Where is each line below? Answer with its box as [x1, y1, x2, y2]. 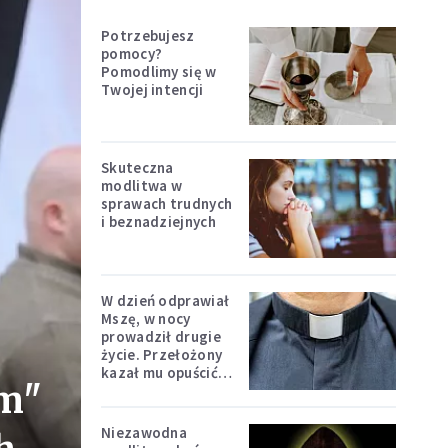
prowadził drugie [101, 326, 221, 346]
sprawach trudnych [101, 194, 233, 214]
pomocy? [101, 44, 163, 63]
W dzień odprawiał [101, 290, 230, 310]
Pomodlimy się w [101, 62, 217, 81]
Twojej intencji [101, 80, 204, 99]
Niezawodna [101, 422, 187, 442]
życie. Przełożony [101, 344, 223, 364]
